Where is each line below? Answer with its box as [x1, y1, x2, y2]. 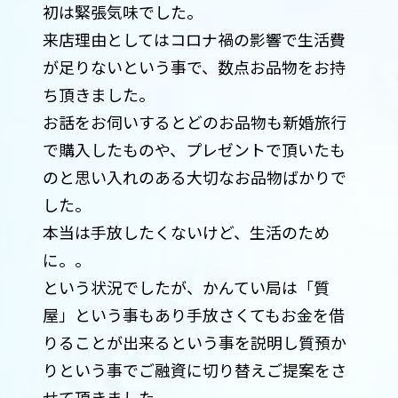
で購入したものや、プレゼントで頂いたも [42, 138, 346, 162]
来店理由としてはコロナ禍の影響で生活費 [42, 28, 346, 52]
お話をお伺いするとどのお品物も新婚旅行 [42, 110, 346, 134]
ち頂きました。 [42, 83, 155, 107]
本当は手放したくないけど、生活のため [42, 220, 330, 244]
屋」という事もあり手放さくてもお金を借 [42, 303, 345, 327]
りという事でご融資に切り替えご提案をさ [42, 358, 346, 382]
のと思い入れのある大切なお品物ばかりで [42, 165, 346, 189]
